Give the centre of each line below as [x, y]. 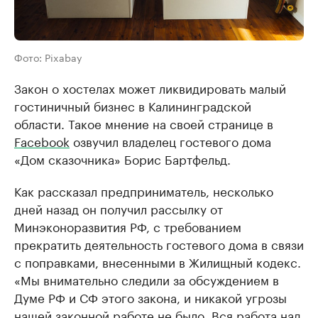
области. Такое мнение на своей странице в [144, 123]
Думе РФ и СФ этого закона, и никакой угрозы [150, 297]
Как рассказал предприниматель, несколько [144, 191]
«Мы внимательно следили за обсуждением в [147, 279]
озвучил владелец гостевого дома [170, 141]
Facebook [42, 141]
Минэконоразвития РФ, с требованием [128, 226]
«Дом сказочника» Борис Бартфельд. [122, 159]
